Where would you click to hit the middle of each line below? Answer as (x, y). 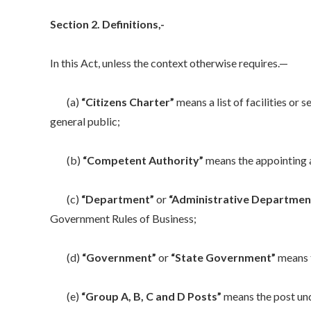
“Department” (118, 199)
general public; (85, 121)
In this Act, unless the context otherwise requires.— (169, 62)
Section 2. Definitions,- (107, 24)
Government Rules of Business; (123, 218)
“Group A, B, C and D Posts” (151, 296)
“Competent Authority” (143, 160)
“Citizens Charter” (128, 101)
